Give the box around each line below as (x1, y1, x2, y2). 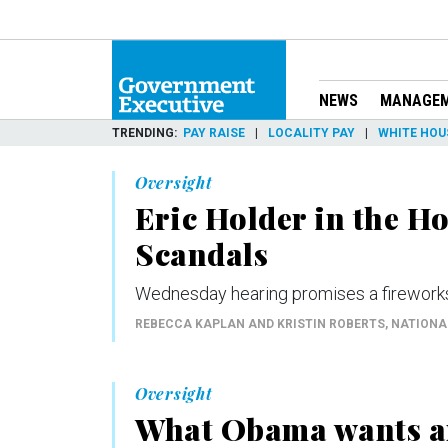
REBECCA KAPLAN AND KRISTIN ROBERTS (135, 316, 385, 331)
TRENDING (112, 125, 174, 140)
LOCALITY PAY (268, 125, 355, 140)
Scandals (135, 233, 268, 274)
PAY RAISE (183, 125, 245, 140)
